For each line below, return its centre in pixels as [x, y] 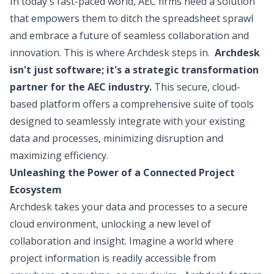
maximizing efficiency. [59, 155]
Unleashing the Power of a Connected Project [122, 172]
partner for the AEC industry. [81, 87]
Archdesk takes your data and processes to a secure [129, 207]
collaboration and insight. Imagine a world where [122, 241]
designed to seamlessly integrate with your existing [128, 121]
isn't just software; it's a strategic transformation [134, 70]
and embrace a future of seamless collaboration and [129, 35]
